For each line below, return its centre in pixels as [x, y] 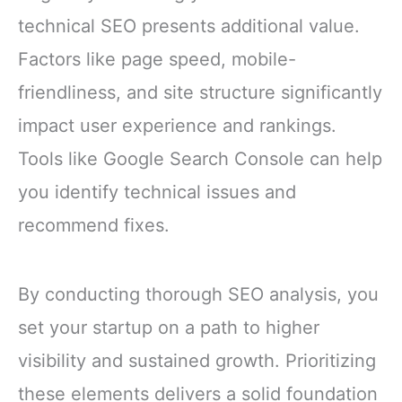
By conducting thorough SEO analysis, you [198, 294]
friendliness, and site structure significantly [200, 92]
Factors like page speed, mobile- [157, 59]
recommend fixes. [94, 225]
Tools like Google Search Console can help [200, 158]
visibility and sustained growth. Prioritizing [197, 360]
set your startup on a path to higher [169, 327]
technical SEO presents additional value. [189, 26]
